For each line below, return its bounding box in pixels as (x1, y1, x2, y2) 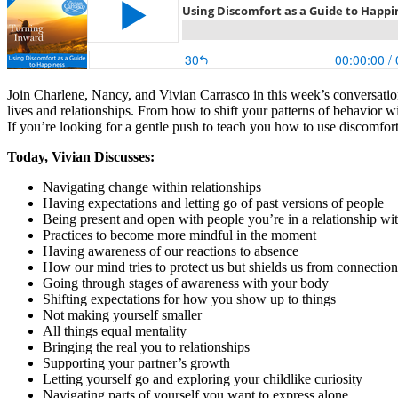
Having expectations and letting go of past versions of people (43, 195, 384, 211)
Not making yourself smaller (43, 307, 202, 322)
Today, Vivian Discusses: (7, 149, 155, 164)
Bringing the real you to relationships (43, 339, 250, 354)
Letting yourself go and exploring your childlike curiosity (43, 371, 362, 386)
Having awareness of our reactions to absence (43, 243, 298, 259)
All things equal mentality (43, 323, 187, 338)
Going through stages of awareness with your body (43, 275, 329, 291)
